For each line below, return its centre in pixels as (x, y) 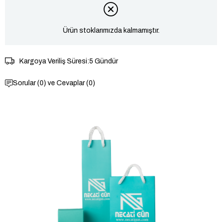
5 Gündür (103, 61)
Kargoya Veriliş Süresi (53, 61)
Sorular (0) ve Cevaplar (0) (54, 83)
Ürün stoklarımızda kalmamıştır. (111, 31)
